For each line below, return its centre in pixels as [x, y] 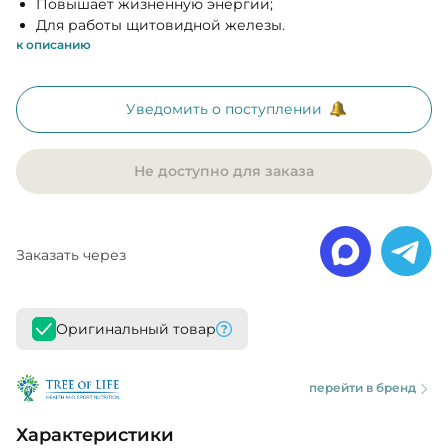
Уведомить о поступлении [224, 109]
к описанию [53, 44]
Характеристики [95, 434]
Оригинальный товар [136, 329]
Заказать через [71, 254]
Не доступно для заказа [224, 171]
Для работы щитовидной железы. [160, 25]
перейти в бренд [362, 387]
